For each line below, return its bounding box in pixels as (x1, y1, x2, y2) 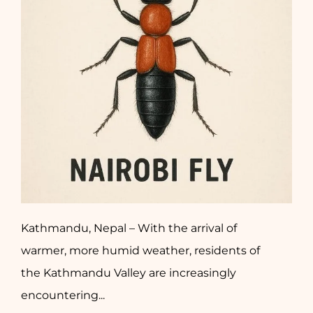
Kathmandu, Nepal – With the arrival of (21, 221, 237, 235)
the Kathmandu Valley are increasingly (21, 266, 236, 279)
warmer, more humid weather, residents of (21, 244, 260, 257)
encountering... (21, 289, 105, 302)
